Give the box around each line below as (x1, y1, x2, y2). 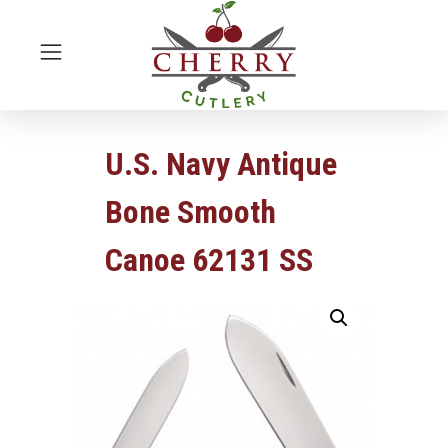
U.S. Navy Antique (105, 145, 337, 184)
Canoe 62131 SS (105, 241, 313, 280)
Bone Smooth (105, 193, 276, 232)
